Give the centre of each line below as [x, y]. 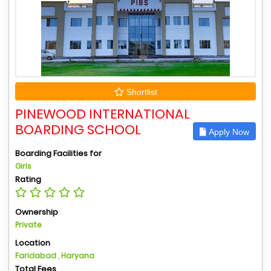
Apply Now [228, 132]
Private [28, 224]
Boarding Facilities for [58, 153]
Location [33, 243]
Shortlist [140, 92]
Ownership [37, 212]
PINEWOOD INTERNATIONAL [103, 114]
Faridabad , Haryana [55, 255]
